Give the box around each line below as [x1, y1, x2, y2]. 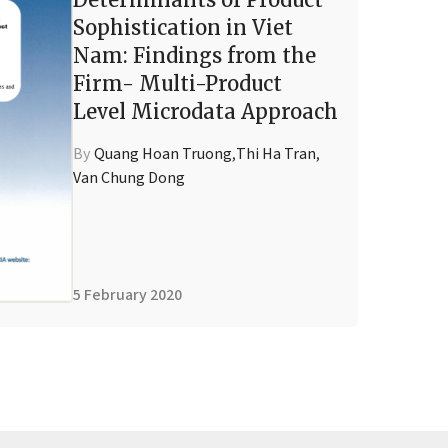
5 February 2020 [73, 283, 182, 306]
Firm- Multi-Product [73, 71, 282, 96]
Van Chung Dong [73, 167, 185, 189]
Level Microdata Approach [73, 99, 338, 124]
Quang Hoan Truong [94, 143, 232, 165]
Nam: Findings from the [73, 43, 316, 68]
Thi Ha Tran [236, 143, 316, 165]
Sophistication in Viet [73, 15, 293, 40]
